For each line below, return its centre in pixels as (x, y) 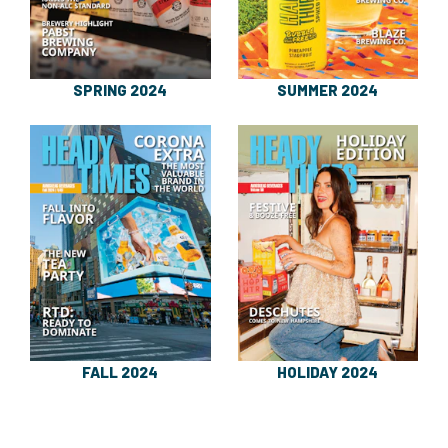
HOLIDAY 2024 (328, 371)
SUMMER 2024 (328, 90)
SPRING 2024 (120, 90)
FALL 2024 (120, 371)
